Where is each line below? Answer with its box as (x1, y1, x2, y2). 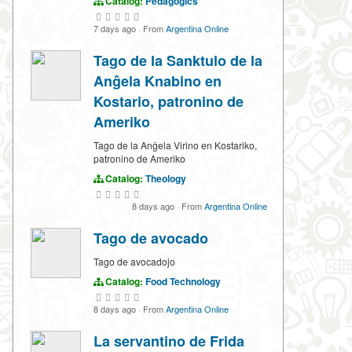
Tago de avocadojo (93, 255, 175, 269)
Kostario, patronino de (93, 91, 244, 112)
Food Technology (145, 274, 221, 289)
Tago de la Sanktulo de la (93, 50, 262, 71)
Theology (145, 171, 186, 186)
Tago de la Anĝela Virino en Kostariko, (93, 138, 257, 152)
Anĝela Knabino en (93, 71, 222, 92)
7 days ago (93, 22, 138, 35)
